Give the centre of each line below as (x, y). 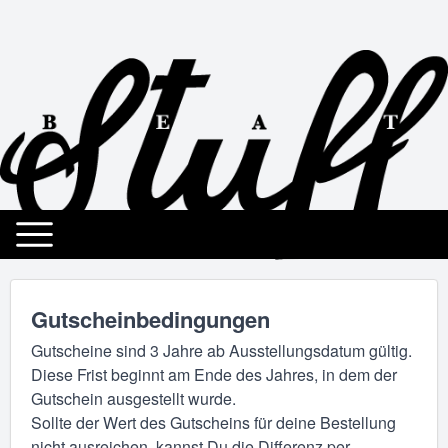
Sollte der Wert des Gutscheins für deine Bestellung (213, 422)
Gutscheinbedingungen (150, 319)
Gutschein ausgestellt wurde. (133, 398)
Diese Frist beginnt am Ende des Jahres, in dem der (214, 374)
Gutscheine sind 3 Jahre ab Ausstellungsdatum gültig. (221, 350)
